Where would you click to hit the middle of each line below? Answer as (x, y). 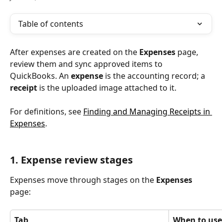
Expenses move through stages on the (83, 180)
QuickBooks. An (40, 76)
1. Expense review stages (71, 160)
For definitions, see (47, 112)
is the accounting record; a (155, 76)
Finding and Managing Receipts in (148, 112)
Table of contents (51, 24)
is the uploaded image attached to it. (107, 88)
